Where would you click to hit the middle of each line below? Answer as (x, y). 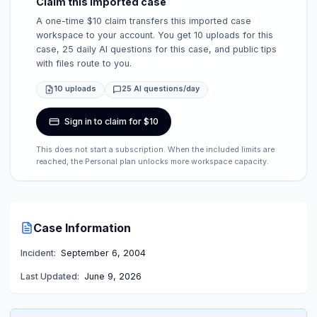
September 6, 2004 (103, 253)
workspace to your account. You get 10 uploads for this (155, 35)
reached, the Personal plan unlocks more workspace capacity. (153, 161)
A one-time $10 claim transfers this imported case (144, 21)
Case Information (82, 227)
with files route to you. (84, 64)
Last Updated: (50, 276)
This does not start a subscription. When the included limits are (156, 149)
